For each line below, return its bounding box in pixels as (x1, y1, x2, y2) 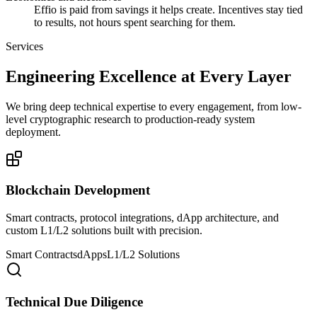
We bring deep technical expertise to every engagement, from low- (6, 100, 301, 113)
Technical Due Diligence (6, 294, 143, 309)
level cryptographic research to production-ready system (6, 113, 255, 125)
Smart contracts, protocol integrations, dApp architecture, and (6, 212, 279, 224)
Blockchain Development (6, 183, 150, 198)
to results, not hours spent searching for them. (34, 16, 236, 28)
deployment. (6, 125, 61, 138)
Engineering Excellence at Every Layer (6, 67, 292, 86)
